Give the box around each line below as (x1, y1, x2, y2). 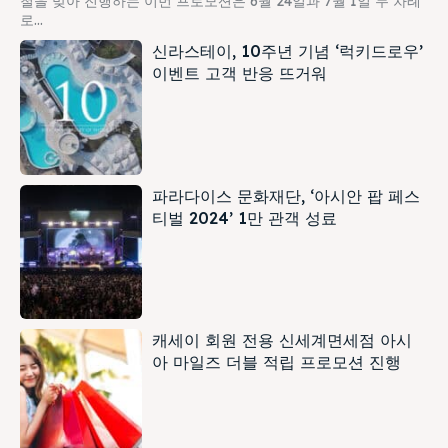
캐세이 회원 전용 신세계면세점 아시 (152, 330, 413, 351)
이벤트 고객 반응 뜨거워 (152, 62, 328, 83)
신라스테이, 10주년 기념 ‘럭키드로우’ (152, 40, 424, 61)
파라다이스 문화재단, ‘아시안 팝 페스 (152, 185, 421, 206)
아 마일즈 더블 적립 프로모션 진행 (152, 352, 402, 373)
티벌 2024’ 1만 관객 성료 (152, 207, 338, 228)
